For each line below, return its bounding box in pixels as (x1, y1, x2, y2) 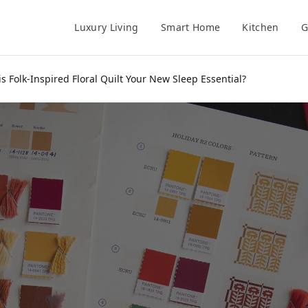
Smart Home (160, 21, 221, 34)
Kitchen (242, 21, 279, 34)
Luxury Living (74, 21, 139, 34)
